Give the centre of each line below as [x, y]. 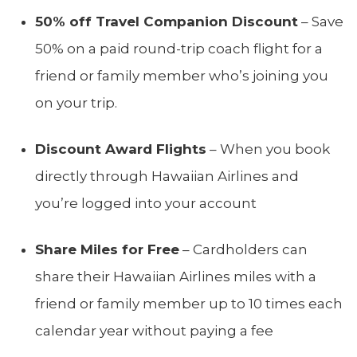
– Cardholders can [243, 249]
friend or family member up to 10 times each [189, 303]
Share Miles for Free [107, 249]
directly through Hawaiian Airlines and [167, 176]
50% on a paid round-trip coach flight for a [179, 48]
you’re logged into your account [146, 203]
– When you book [268, 149]
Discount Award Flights [121, 149]
